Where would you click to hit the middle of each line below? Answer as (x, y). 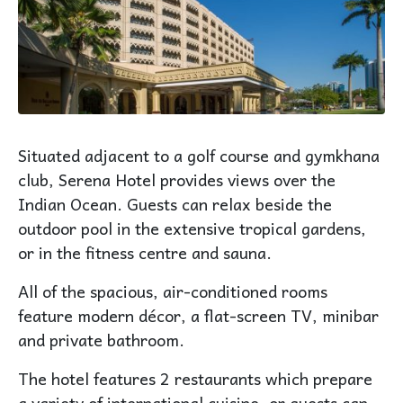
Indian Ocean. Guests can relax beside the (175, 203)
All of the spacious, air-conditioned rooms (173, 291)
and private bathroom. (101, 339)
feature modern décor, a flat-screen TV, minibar (198, 315)
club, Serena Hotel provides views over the (177, 179)
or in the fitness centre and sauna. (145, 252)
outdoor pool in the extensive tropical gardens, (192, 228)
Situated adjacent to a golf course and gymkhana (199, 155)
